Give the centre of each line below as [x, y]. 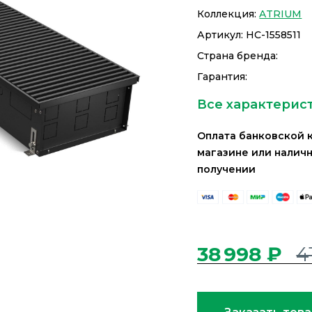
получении [227, 169]
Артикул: [222, 35]
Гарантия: [223, 77]
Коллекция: [228, 14]
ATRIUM [281, 14]
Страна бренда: [238, 56]
